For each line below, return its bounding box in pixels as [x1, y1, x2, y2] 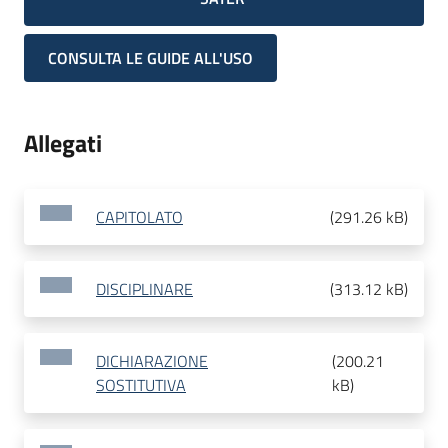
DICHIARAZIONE [96, 349, 208, 374]
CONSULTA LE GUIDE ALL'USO [48, 46, 253, 71]
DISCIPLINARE [96, 277, 193, 302]
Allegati [24, 125, 102, 162]
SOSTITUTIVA [96, 373, 186, 398]
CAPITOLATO [96, 205, 183, 230]
